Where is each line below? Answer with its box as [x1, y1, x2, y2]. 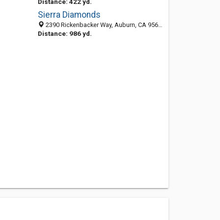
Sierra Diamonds [37, 10, 101, 20]
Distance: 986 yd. [37, 29, 92, 37]
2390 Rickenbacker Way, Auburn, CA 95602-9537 [44, 21, 158, 28]
